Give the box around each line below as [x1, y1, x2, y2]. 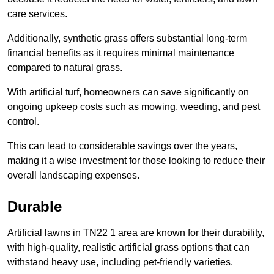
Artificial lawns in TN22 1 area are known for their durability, [7, 228, 264, 239]
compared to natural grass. [7, 62, 122, 73]
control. [7, 116, 39, 127]
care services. [7, 9, 67, 20]
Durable [7, 198, 62, 215]
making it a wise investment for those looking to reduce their [7, 155, 265, 166]
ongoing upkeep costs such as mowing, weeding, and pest [7, 102, 260, 113]
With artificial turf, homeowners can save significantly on [7, 87, 249, 98]
